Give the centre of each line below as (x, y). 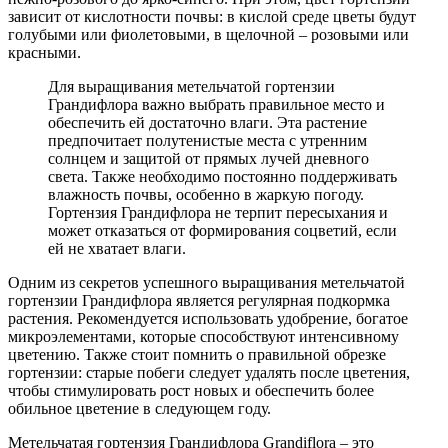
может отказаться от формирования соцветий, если (222, 230)
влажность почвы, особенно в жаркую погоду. (206, 194)
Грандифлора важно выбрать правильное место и (216, 104)
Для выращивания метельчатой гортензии (191, 86)
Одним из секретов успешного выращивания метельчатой (206, 282)
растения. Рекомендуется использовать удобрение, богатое (208, 318)
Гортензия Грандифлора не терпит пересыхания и (218, 212)
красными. (44, 52)
